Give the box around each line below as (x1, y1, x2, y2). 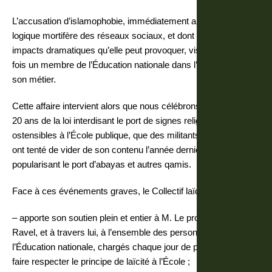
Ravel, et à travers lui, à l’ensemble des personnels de (12, 227, 226, 237)
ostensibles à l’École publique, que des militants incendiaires (12, 130, 250, 140)
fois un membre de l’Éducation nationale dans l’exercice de (12, 59, 243, 70)
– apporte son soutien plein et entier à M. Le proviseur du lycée (12, 212, 259, 223)
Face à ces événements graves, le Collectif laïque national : (12, 186, 247, 196)
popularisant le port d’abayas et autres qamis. (12, 159, 191, 169)
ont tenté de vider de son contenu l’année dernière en (12, 144, 220, 155)
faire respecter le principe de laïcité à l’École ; (12, 256, 190, 267)
